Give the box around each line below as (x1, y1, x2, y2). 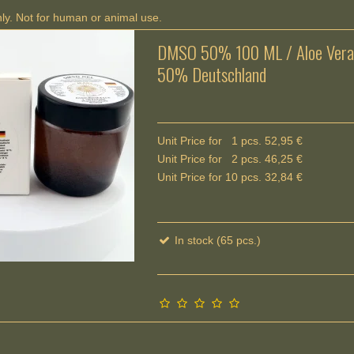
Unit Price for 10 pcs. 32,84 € (157, 171, 303, 184)
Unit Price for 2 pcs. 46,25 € (157, 153, 303, 166)
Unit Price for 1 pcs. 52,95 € (157, 134, 303, 148)
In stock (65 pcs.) (171, 234, 262, 247)
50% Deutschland (157, 60, 267, 88)
